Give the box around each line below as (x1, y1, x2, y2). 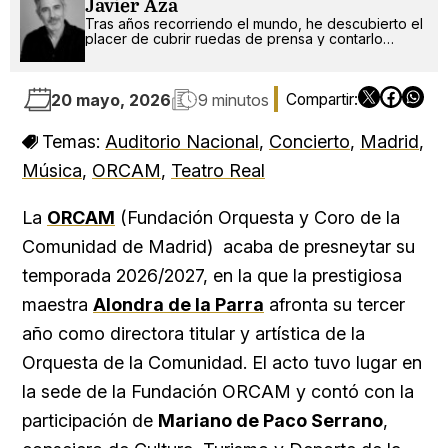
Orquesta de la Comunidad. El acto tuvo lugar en (22, 352, 422, 374)
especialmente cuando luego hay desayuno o (85, 59, 389, 77)
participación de (22, 410, 158, 432)
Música (22, 160, 82, 182)
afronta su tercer (264, 294, 405, 316)
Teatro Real (171, 160, 265, 182)
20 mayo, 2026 (51, 89, 171, 110)
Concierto (269, 131, 350, 153)
